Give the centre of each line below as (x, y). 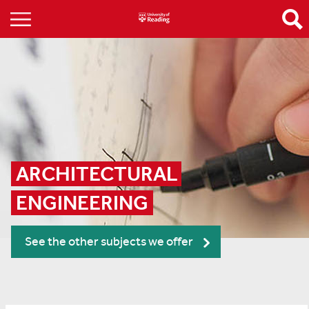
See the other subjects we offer (109, 242)
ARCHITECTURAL (97, 174)
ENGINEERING (82, 203)
